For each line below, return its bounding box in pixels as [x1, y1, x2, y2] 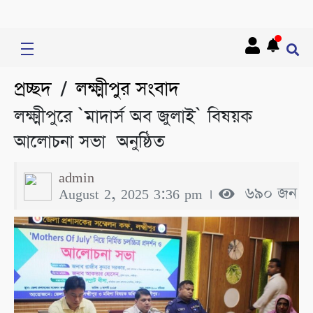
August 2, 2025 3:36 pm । [59, 183, 219, 205]
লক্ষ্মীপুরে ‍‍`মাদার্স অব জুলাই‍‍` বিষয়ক [14, 105, 252, 129]
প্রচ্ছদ [14, 76, 51, 102]
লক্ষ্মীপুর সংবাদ [75, 76, 179, 102]
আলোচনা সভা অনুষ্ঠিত [14, 130, 165, 154]
